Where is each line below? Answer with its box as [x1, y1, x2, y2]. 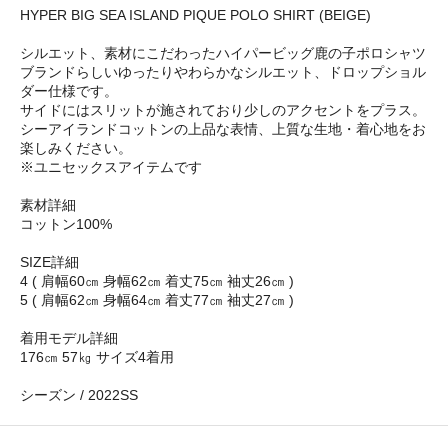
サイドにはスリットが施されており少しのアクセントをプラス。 [20, 102, 426, 119]
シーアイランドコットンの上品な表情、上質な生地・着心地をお [20, 121, 426, 138]
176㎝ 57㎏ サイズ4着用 [20, 349, 174, 366]
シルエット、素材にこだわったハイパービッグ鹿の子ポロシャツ [20, 45, 426, 62]
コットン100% [20, 216, 112, 233]
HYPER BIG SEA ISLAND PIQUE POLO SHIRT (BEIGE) [20, 7, 371, 24]
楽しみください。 [20, 140, 132, 157]
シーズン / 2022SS [20, 387, 138, 404]
